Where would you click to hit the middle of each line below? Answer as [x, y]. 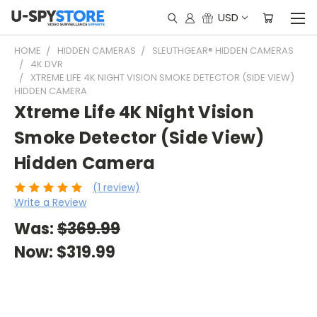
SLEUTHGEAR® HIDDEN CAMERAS [223, 51]
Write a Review [50, 202]
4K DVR [47, 64]
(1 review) [116, 187]
